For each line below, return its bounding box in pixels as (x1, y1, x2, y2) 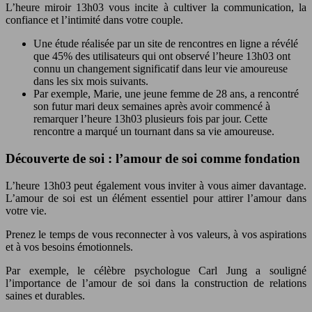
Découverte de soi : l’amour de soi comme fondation (6, 150, 300, 166)
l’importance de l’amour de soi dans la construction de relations (6, 276, 306, 289)
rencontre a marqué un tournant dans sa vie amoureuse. (33, 125, 274, 138)
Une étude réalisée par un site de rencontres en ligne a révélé (33, 38, 298, 50)
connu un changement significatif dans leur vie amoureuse (33, 63, 288, 75)
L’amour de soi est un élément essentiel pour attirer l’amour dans (6, 192, 306, 204)
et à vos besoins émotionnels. (6, 240, 133, 253)
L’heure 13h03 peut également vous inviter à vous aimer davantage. (6, 179, 306, 192)
